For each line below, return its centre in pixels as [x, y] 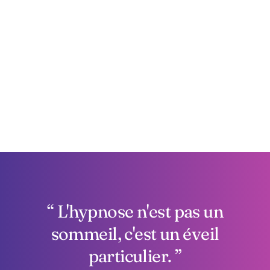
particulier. [132, 256]
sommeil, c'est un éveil [135, 234]
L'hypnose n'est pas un [139, 212]
